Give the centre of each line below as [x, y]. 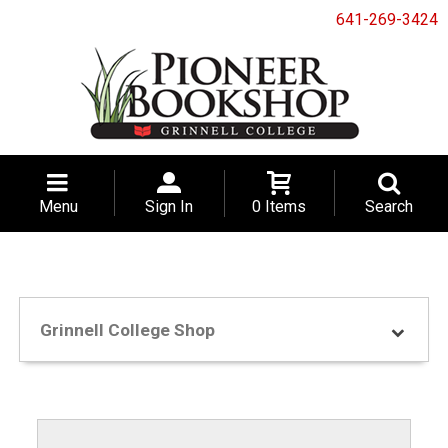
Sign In [169, 206]
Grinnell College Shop [127, 330]
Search [388, 206]
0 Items [278, 206]
